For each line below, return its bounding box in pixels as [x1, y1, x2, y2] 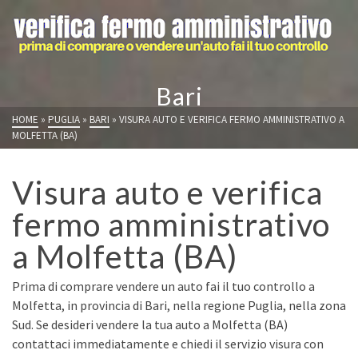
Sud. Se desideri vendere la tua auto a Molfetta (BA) [12, 316, 288, 332]
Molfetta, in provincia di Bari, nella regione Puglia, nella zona [12, 297, 346, 313]
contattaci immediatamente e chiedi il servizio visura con [12, 336, 324, 352]
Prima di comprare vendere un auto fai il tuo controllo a [12, 278, 315, 294]
